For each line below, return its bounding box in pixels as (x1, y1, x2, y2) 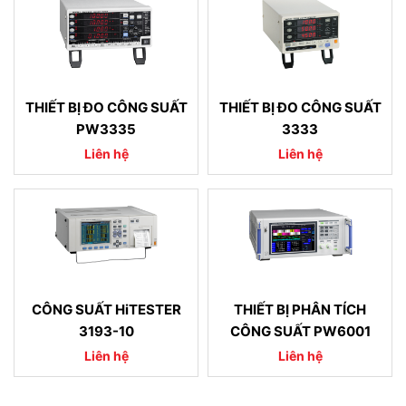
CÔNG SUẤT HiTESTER (31, 301, 181, 319)
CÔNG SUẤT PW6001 (229, 323, 371, 341)
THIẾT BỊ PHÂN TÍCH (234, 301, 366, 319)
